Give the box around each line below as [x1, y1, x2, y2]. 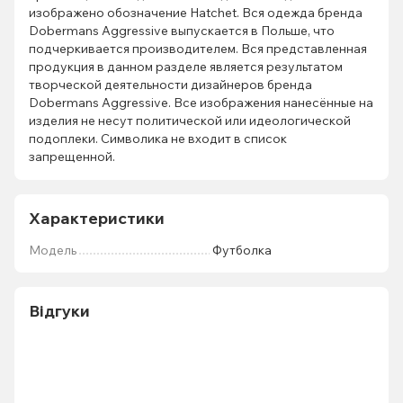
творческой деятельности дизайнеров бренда [29, 76, 312, 93]
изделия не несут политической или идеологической [29, 112, 351, 129]
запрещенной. [29, 148, 115, 165]
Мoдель [29, 242, 76, 258]
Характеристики [29, 208, 165, 228]
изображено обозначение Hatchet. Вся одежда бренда [29, 4, 363, 21]
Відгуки [29, 300, 90, 321]
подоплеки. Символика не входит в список [29, 130, 287, 147]
